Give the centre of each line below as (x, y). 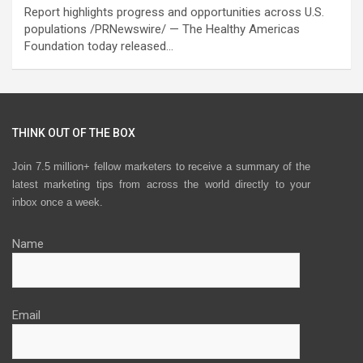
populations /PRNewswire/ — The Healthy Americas (162, 29)
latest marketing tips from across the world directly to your (161, 185)
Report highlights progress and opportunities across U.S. (174, 12)
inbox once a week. (58, 203)
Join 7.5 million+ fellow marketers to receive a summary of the (161, 167)
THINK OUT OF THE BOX (74, 132)
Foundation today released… (99, 46)
